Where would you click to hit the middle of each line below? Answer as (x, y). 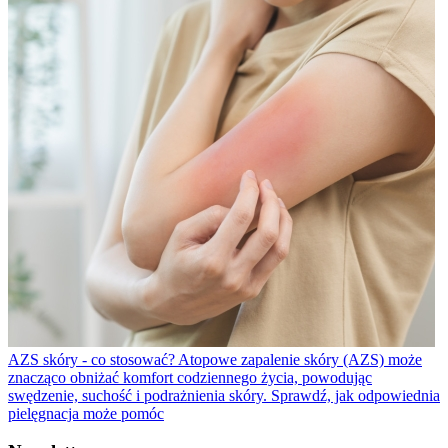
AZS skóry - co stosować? (91, 359)
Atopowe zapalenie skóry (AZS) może (300, 359)
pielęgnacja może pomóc (86, 413)
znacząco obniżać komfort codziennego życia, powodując (190, 377)
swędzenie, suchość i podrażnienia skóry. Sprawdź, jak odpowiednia (224, 395)
